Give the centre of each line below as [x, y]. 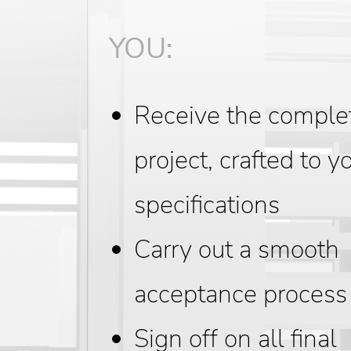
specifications [207, 205]
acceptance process [241, 294]
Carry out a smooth [237, 250]
